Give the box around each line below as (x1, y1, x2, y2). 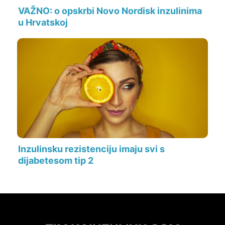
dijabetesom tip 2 (18, 155, 93, 166)
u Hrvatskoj (18, 17, 68, 28)
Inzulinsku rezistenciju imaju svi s (18, 144, 165, 155)
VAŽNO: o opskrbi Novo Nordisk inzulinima (18, 6, 202, 17)
